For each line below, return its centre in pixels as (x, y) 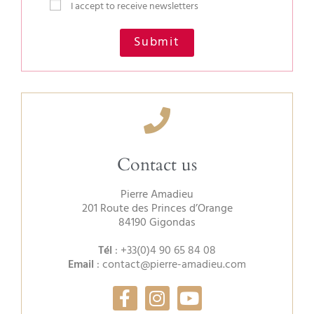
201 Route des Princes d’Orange (157, 209)
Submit (157, 42)
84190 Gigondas (157, 223)
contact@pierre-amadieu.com (174, 265)
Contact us (157, 164)
